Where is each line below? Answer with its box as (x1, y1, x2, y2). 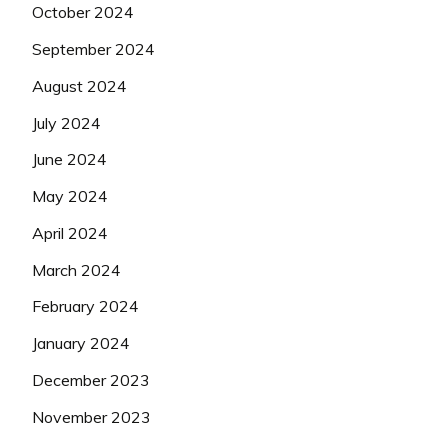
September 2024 (32, 38, 155, 59)
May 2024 (32, 186, 108, 207)
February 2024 (32, 296, 139, 317)
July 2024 (32, 112, 101, 133)
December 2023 (32, 370, 150, 391)
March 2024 (32, 259, 121, 280)
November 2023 (32, 406, 151, 427)
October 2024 (32, 2, 134, 23)
